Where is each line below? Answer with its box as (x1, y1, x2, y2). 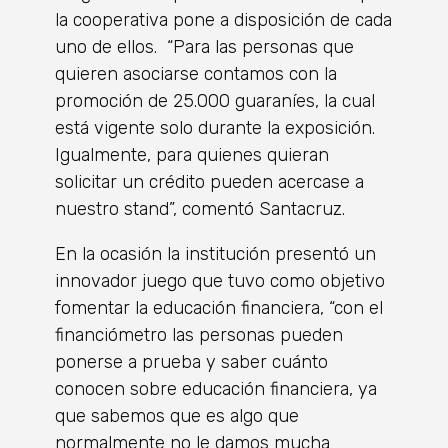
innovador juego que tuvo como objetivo (55, 270, 385, 292)
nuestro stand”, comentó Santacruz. (55, 198, 345, 220)
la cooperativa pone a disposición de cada (55, 9, 392, 31)
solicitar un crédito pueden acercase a (55, 171, 364, 193)
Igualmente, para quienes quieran (55, 144, 329, 166)
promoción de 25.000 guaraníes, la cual (55, 90, 375, 112)
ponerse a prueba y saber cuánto (55, 351, 328, 373)
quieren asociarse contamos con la (55, 63, 337, 85)
